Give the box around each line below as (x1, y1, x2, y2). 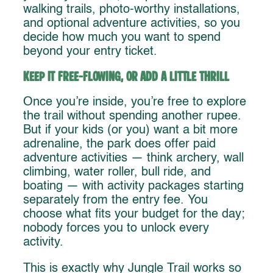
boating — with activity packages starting (23, 180, 244, 193)
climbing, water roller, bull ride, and (23, 166, 211, 179)
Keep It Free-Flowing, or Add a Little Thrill (23, 71, 229, 85)
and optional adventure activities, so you (23, 18, 240, 30)
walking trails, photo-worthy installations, (23, 4, 240, 16)
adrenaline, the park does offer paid (23, 138, 216, 151)
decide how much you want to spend (23, 32, 221, 44)
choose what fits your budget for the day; (23, 208, 245, 221)
